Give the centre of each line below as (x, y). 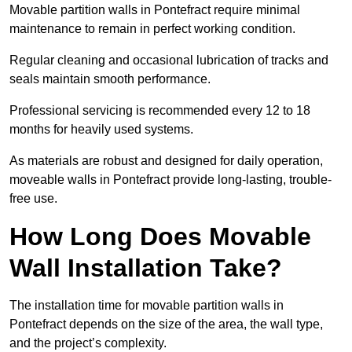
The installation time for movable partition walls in (147, 306)
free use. (33, 199)
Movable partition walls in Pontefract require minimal (155, 10)
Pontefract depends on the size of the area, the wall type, (166, 324)
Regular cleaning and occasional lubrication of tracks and (169, 60)
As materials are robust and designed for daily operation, (166, 161)
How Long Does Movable (160, 237)
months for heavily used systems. (101, 130)
